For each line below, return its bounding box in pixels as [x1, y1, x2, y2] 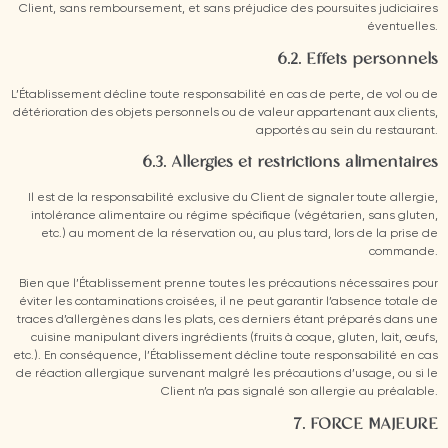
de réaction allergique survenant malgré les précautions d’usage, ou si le [16, 368, 438, 381]
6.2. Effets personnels [277, 50, 438, 69]
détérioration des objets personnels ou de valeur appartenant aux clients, [13, 106, 438, 119]
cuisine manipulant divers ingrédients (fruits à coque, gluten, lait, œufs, [31, 332, 438, 345]
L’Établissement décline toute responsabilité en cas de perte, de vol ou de [11, 88, 438, 101]
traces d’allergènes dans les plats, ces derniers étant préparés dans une [17, 314, 438, 327]
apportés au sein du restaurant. [256, 124, 438, 137]
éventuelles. [367, 21, 438, 34]
